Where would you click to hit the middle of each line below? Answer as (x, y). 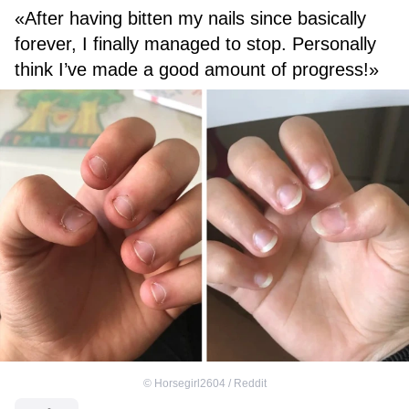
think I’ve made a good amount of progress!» (197, 70)
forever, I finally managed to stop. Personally (195, 44)
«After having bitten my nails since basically (190, 19)
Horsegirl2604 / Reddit (210, 383)
